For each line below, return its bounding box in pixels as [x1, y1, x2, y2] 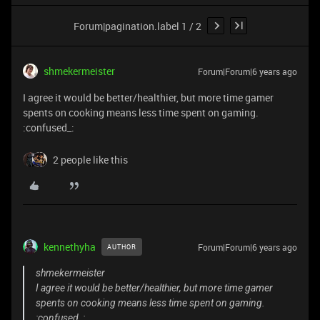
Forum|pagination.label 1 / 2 [73, 19, 201, 33]
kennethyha [44, 240, 96, 254]
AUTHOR [107, 242, 136, 251]
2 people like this [53, 153, 128, 166]
